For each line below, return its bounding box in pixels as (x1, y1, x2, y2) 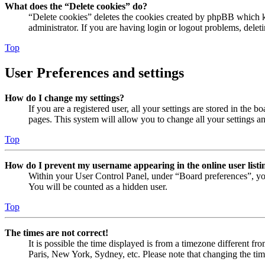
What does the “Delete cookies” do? (5, 1, 147, 12)
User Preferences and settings (5, 65, 184, 80)
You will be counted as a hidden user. (28, 181, 167, 192)
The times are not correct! (5, 227, 108, 238)
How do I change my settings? (5, 92, 124, 103)
